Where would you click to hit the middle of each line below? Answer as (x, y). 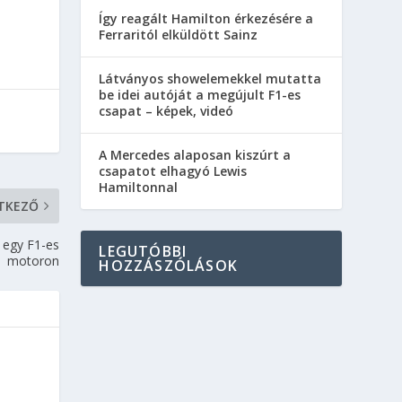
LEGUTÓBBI (143, 251)
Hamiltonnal (139, 187)
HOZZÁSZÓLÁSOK (168, 265)
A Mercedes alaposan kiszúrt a (195, 154)
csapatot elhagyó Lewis (173, 170)
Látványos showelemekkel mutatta (210, 78)
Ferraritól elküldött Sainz (179, 34)
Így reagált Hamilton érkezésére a (206, 18)
